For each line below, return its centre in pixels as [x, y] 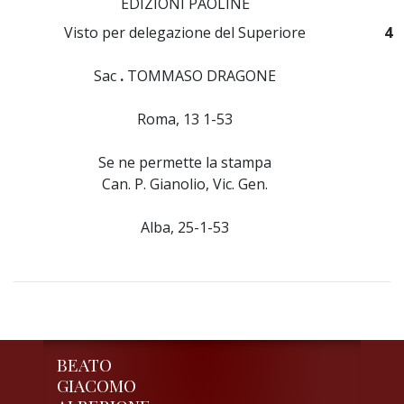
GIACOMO [96, 385]
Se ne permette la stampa [185, 162]
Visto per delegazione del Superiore [185, 32]
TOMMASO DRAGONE [200, 76]
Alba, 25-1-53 [185, 227]
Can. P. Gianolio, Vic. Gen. [185, 184]
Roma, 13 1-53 [185, 119]
